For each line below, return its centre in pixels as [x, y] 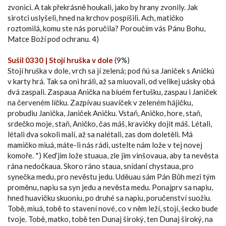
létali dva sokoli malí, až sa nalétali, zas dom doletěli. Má [100, 134]
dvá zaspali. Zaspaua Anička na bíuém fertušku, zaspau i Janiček [112, 92]
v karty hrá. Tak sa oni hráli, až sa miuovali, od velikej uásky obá [111, 81]
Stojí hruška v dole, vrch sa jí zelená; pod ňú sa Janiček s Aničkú [111, 70]
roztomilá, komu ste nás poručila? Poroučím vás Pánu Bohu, [106, 28]
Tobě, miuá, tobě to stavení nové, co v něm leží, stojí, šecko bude [113, 208]
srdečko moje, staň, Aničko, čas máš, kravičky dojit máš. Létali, [110, 123]
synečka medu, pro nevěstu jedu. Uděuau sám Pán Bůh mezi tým [111, 176]
